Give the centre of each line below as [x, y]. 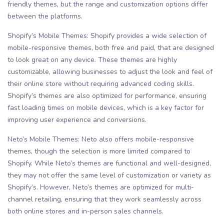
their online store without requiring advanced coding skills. [101, 84]
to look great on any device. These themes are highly [92, 60]
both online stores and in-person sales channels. [85, 211]
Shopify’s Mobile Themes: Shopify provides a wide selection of [107, 36]
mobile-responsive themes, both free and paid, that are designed [111, 48]
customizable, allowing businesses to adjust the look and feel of [110, 72]
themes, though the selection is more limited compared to [99, 151]
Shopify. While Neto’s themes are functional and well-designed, [109, 163]
